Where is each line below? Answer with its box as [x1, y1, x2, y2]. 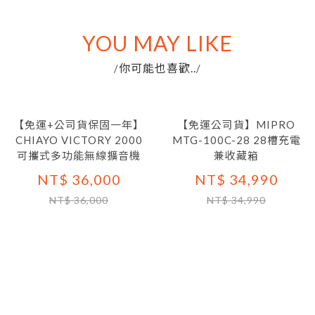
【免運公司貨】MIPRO [177, 118, 295, 131]
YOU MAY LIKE [82, 30, 233, 56]
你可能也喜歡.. [119, 61, 196, 75]
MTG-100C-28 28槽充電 [172, 134, 301, 146]
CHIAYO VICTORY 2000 [15, 134, 143, 146]
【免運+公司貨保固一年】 [13, 118, 144, 131]
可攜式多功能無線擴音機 [17, 149, 141, 162]
